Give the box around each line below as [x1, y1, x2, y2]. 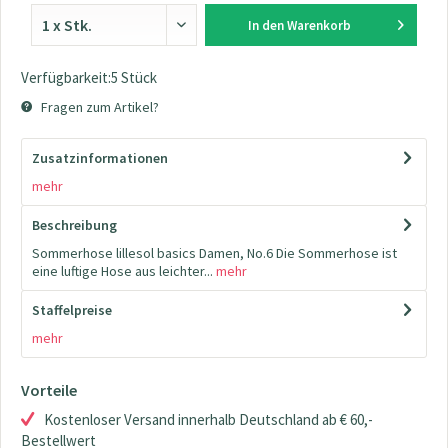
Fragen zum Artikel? [38, 98, 159, 116]
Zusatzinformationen [32, 149, 168, 167]
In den [247, 17, 284, 34]
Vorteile [21, 380, 77, 400]
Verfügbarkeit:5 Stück [21, 68, 157, 87]
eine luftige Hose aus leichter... [32, 262, 213, 280]
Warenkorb [286, 17, 351, 34]
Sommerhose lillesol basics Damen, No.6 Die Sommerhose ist [32, 244, 397, 262]
